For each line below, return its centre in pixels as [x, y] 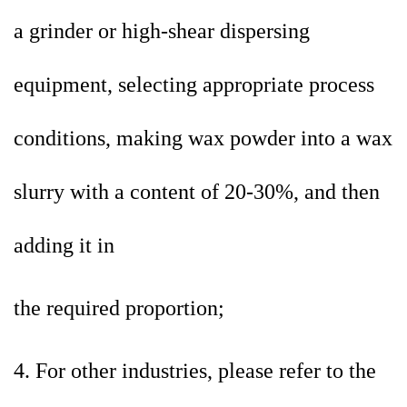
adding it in [64, 246]
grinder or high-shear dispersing [169, 31]
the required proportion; [119, 308]
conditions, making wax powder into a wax [203, 139]
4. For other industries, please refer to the [195, 371]
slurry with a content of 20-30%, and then [197, 192]
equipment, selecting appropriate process [194, 85]
